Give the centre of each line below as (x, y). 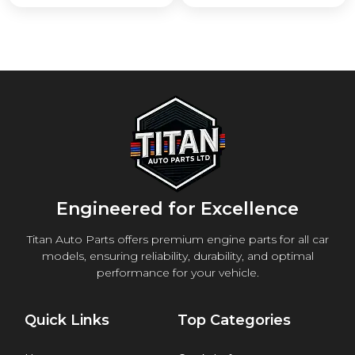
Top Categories (234, 320)
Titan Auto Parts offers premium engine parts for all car (177, 240)
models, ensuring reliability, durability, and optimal (177, 256)
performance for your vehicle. (177, 273)
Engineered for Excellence (177, 209)
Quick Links (67, 320)
